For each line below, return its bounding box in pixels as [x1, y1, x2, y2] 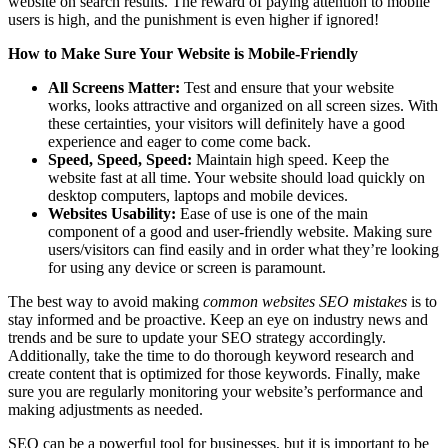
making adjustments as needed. [8, 401, 203, 419]
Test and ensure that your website [180, 79, 394, 97]
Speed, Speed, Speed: [48, 151, 192, 169]
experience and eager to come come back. [48, 133, 319, 151]
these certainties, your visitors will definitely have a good [48, 115, 405, 133]
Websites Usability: [48, 205, 176, 223]
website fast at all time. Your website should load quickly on [48, 169, 425, 187]
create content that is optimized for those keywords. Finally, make [8, 365, 420, 383]
